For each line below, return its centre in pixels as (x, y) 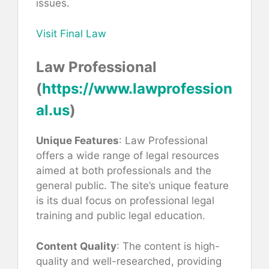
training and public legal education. (121, 216)
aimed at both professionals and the (124, 171)
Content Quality (76, 246)
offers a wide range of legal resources (128, 156)
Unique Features (77, 141)
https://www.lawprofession (137, 89)
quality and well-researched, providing (129, 261)
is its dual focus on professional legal (125, 201)
